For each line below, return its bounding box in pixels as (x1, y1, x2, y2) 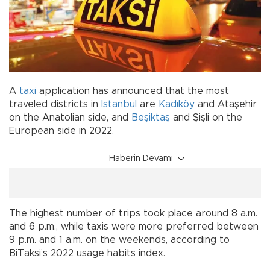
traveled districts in (9, 99, 101, 109)
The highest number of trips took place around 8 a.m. (9, 208, 257, 218)
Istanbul (101, 99, 137, 109)
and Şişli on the (170, 112, 242, 122)
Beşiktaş (131, 112, 170, 122)
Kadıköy (159, 99, 195, 109)
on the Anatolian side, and (9, 112, 131, 122)
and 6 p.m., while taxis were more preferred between (9, 221, 259, 231)
